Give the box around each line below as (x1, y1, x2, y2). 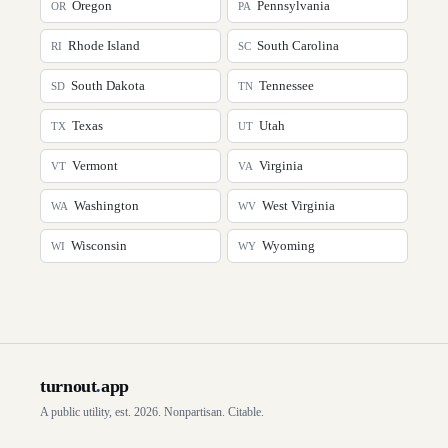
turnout (40, 375, 97, 396)
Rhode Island (68, 37, 140, 53)
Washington (74, 197, 139, 213)
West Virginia (262, 197, 335, 213)
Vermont (72, 157, 118, 173)
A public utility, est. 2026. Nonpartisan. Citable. (40, 404, 264, 419)
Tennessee (259, 77, 314, 93)
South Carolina (257, 37, 339, 53)
